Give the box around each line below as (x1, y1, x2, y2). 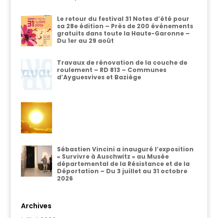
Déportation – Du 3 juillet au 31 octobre (56, 167, 187, 176)
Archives (20, 201, 52, 211)
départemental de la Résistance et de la (56, 160, 190, 168)
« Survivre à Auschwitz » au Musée (56, 152, 169, 161)
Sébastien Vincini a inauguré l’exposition (56, 145, 194, 154)
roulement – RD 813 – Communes (56, 66, 166, 74)
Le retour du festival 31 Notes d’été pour (56, 15, 189, 23)
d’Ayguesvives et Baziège (56, 73, 141, 82)
